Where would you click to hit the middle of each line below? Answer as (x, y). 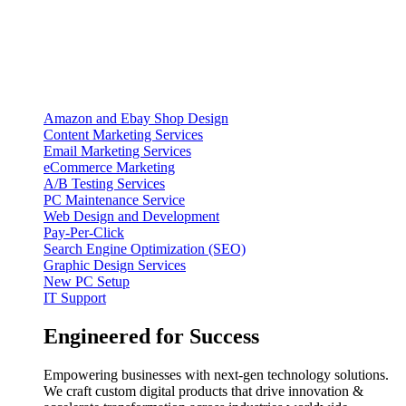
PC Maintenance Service (114, 200)
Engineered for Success (151, 337)
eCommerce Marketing (109, 168)
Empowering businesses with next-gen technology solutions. (216, 375)
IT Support (75, 298)
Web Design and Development (131, 217)
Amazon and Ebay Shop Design (136, 119)
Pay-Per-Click (84, 233)
